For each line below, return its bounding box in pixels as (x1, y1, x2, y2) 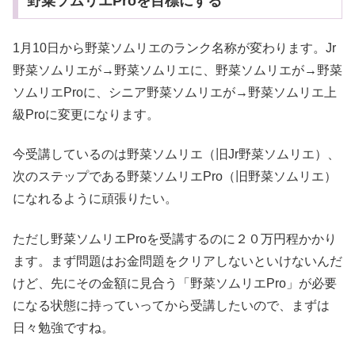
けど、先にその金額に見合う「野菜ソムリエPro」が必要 (13, 276, 337, 290)
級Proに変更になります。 (13, 107, 159, 121)
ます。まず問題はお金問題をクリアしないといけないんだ (13, 254, 342, 268)
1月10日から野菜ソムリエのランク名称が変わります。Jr (13, 40, 336, 55)
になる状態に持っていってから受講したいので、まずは (13, 298, 330, 312)
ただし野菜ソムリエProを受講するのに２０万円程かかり (13, 231, 337, 246)
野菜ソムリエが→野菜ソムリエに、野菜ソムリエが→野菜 (13, 63, 342, 77)
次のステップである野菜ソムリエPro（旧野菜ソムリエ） (13, 170, 337, 184)
